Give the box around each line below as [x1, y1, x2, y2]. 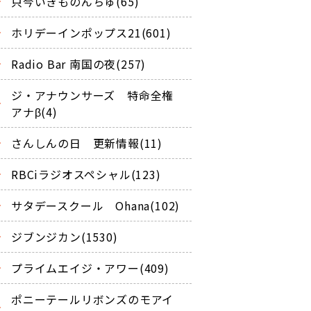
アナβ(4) [11, 103, 58, 120]
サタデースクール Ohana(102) [11, 196, 180, 214]
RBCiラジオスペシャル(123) [11, 165, 161, 183]
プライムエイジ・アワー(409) [11, 259, 169, 276]
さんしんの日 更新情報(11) [11, 134, 163, 151]
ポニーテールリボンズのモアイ [11, 290, 174, 308]
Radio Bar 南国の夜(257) [11, 55, 146, 72]
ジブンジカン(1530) [11, 228, 118, 245]
